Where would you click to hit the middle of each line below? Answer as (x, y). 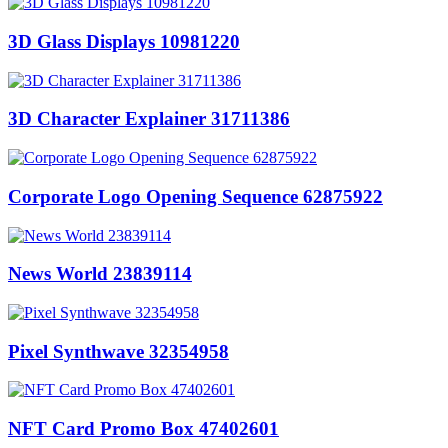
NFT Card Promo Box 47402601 (143, 429)
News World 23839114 (100, 274)
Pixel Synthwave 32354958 (118, 351)
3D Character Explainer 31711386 (149, 119)
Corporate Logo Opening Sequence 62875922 (195, 196)
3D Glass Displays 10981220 (124, 41)
